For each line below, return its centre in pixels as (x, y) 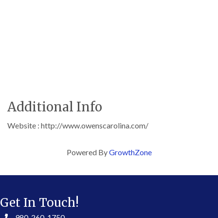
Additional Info (55, 107)
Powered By (88, 152)
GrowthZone (130, 152)
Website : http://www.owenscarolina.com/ (78, 126)
